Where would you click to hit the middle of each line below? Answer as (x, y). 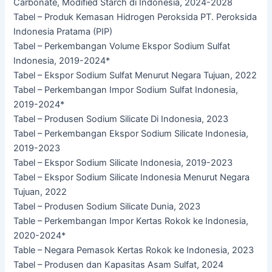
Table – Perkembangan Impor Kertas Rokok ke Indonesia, (131, 221)
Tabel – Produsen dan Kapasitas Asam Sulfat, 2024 (119, 265)
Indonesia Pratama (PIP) (63, 32)
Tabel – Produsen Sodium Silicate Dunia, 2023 (107, 207)
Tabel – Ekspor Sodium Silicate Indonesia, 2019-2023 (123, 163)
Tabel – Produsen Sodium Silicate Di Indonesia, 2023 (121, 119)
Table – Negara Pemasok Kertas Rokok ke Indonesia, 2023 (134, 250)
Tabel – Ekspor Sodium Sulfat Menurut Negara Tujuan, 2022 (135, 76)
